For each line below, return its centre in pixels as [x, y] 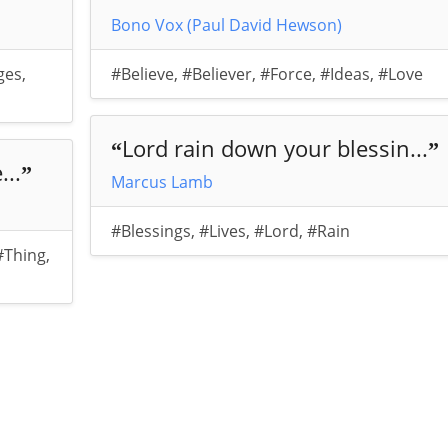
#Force [286, 74]
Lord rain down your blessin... [275, 148]
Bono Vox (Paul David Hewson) [227, 25]
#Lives [223, 231]
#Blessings [151, 231]
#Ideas [345, 74]
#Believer [217, 74]
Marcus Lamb [162, 182]
